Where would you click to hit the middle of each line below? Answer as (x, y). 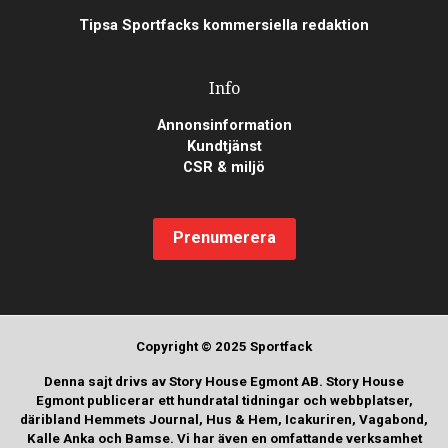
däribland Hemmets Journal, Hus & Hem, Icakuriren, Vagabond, (224, 419)
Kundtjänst (224, 145)
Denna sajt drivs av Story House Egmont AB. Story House (224, 381)
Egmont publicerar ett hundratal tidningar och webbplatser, (224, 400)
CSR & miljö (224, 166)
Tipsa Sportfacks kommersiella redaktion (224, 24)
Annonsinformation (224, 124)
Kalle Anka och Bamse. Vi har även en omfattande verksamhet (224, 438)
